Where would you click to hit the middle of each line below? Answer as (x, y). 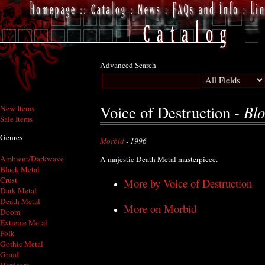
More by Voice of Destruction (188, 183)
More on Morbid (160, 209)
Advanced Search (128, 65)
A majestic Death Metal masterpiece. (159, 159)
